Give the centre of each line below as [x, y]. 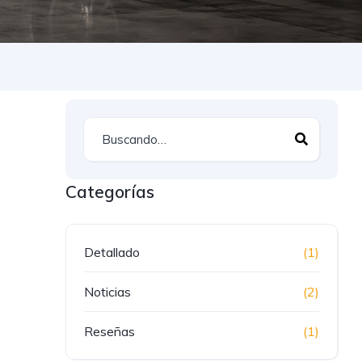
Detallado [112, 252]
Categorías [110, 192]
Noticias [108, 292]
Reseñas [110, 331]
